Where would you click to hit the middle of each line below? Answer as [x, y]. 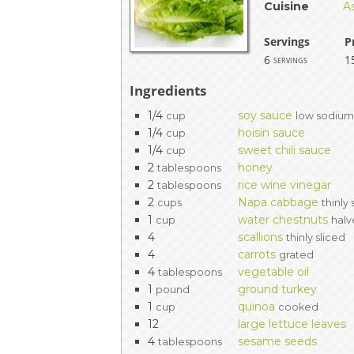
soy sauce [265, 115]
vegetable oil [274, 271]
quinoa [257, 306]
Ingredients [168, 90]
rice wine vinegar [285, 185]
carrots [257, 254]
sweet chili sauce [285, 150]
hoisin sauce [272, 132]
